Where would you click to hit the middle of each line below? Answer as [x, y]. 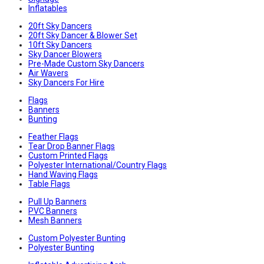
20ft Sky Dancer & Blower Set [83, 36]
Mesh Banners [55, 221]
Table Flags [49, 184]
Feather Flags [53, 137]
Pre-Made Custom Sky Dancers [86, 64]
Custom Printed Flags [68, 156]
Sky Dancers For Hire [66, 83]
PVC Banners [53, 211]
